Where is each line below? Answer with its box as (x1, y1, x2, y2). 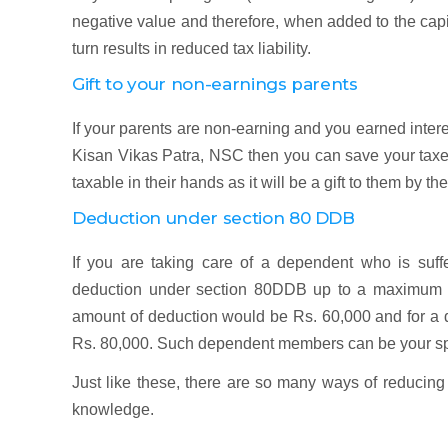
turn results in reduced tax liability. (72, 40, 311, 57)
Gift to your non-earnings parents (72, 74, 358, 94)
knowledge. (72, 401, 154, 418)
